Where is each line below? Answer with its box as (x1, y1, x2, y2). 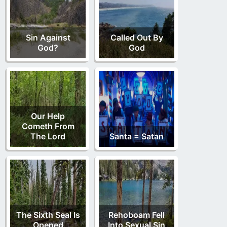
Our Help (31, 110, 65, 121)
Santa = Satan (109, 131, 164, 141)
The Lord (30, 131, 65, 141)
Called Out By (110, 32, 163, 43)
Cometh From (21, 121, 74, 131)
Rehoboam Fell (108, 209, 165, 220)
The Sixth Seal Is (16, 209, 80, 220)
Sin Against (25, 32, 70, 43)
